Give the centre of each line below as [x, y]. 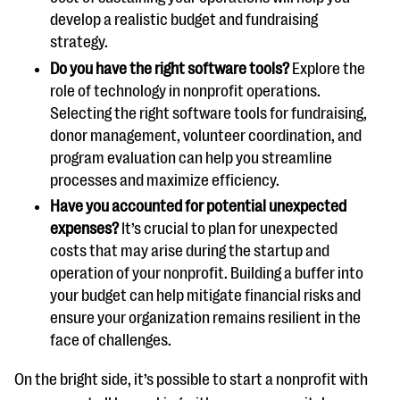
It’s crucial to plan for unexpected [228, 229]
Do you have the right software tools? [171, 68]
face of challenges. [112, 340]
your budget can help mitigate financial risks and [205, 296]
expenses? [84, 229]
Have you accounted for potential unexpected [198, 206]
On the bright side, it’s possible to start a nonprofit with [191, 379]
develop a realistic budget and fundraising [184, 20]
